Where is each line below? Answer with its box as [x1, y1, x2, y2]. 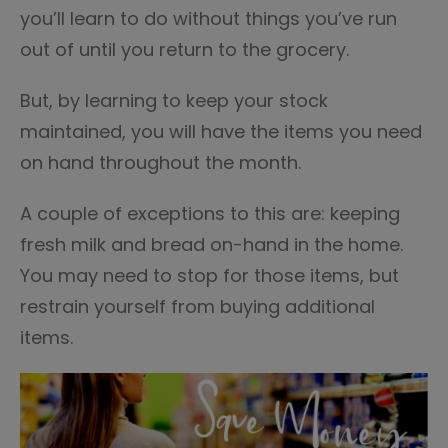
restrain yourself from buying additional [20, 294, 375, 319]
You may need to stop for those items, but [20, 263, 399, 288]
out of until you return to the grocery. [20, 37, 349, 62]
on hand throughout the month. [20, 150, 301, 175]
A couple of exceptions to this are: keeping [20, 201, 400, 226]
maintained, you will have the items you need [20, 119, 422, 144]
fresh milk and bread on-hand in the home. [20, 232, 403, 257]
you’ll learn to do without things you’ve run [20, 6, 397, 31]
